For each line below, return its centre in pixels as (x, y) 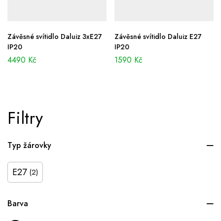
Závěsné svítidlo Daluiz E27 (158, 37)
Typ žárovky (29, 146)
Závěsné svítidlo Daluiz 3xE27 (55, 37)
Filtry (25, 118)
